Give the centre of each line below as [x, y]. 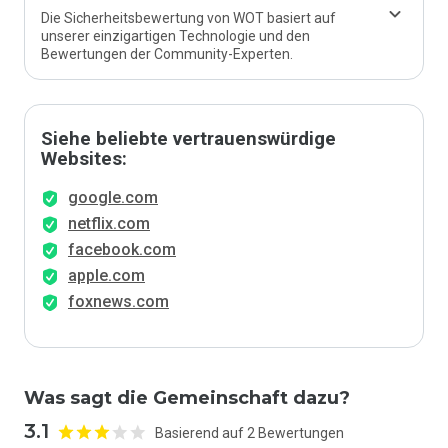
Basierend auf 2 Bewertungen [249, 432]
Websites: [84, 159]
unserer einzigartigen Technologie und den [175, 36]
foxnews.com [118, 301]
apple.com [106, 275]
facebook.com [122, 249]
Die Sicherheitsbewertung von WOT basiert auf [188, 18]
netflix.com [109, 223]
